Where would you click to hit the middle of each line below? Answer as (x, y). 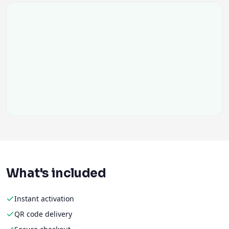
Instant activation (44, 199)
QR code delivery (43, 214)
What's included (56, 173)
